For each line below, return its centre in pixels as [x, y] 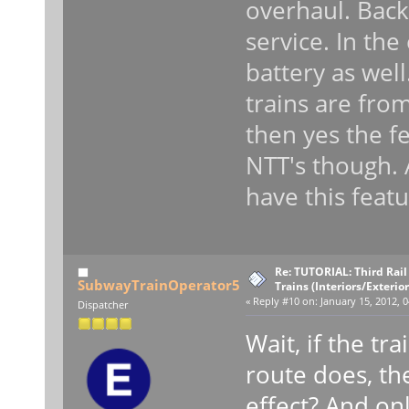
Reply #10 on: [285, 301]
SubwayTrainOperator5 [159, 284]
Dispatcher [102, 304]
